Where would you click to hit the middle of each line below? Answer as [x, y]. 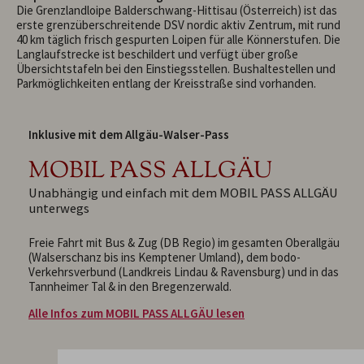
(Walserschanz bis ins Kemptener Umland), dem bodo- [165, 257]
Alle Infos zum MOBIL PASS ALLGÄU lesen [136, 313]
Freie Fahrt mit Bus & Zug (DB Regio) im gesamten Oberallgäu [184, 242]
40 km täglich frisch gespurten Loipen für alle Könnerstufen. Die [178, 39]
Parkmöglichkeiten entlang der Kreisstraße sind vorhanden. [166, 83]
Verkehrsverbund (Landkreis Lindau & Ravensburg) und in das [184, 271]
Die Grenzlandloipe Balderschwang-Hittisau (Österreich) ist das [177, 10]
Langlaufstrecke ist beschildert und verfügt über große [157, 54]
